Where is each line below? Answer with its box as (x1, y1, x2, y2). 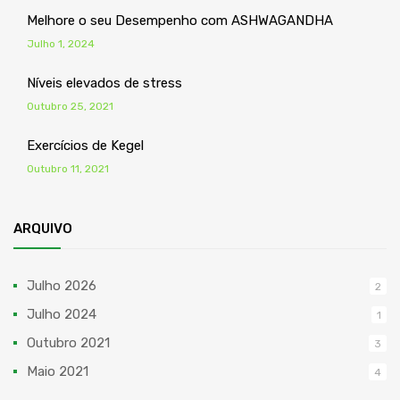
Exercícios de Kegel (27, 137, 144, 154)
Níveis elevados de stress (27, 74, 182, 91)
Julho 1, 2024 (27, 37, 95, 50)
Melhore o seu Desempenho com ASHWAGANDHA (27, 12, 333, 29)
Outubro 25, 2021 (27, 99, 113, 112)
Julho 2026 (27, 277, 96, 294)
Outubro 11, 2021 (27, 162, 109, 175)
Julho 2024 (27, 305, 96, 322)
